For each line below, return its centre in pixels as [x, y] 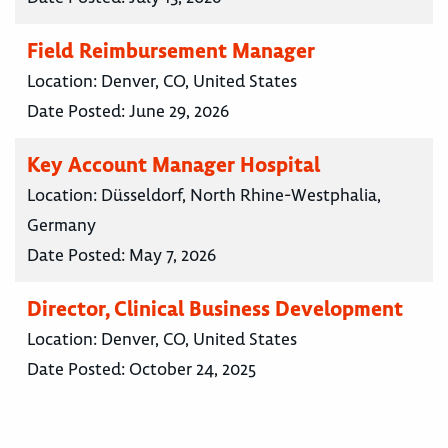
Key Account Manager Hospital [173, 165]
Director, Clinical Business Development [215, 309]
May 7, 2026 [172, 255]
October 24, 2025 [192, 369]
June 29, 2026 [179, 111]
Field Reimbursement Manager [171, 51]
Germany [61, 225]
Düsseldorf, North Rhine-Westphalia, [241, 195]
